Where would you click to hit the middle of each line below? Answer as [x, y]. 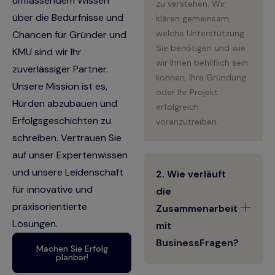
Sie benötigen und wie [201, 48]
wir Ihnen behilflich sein [202, 63]
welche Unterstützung [200, 33]
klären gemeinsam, [193, 19]
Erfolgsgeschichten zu [62, 120]
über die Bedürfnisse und [68, 17]
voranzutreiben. [187, 122]
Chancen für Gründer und [69, 34]
